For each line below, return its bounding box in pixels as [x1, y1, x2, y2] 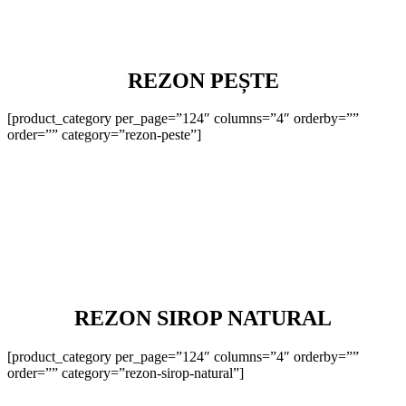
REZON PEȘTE [127, 68, 279, 92]
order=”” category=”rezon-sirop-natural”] [7, 365, 244, 382]
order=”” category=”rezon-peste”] [7, 127, 201, 143]
